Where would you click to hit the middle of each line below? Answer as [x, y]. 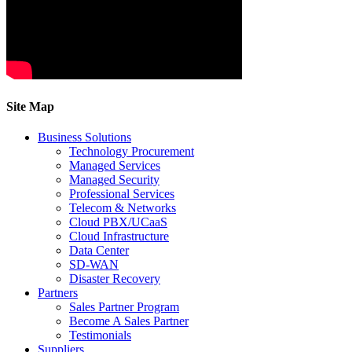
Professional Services [122, 193]
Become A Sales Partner [129, 321]
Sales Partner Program [124, 306]
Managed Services [115, 165]
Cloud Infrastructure [119, 236]
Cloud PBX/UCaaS [118, 222]
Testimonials [100, 335]
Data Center [99, 250]
